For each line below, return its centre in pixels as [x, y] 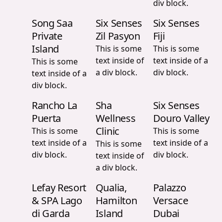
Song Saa [52, 23]
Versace [170, 200]
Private [47, 36]
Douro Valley [181, 118]
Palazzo [169, 188]
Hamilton [116, 200]
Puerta [47, 118]
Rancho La [55, 105]
